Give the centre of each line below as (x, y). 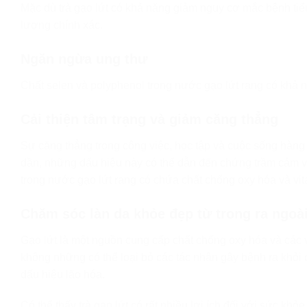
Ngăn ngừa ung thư (84, 59)
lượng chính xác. (62, 25)
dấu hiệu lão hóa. (63, 274)
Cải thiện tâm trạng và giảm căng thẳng (149, 119)
